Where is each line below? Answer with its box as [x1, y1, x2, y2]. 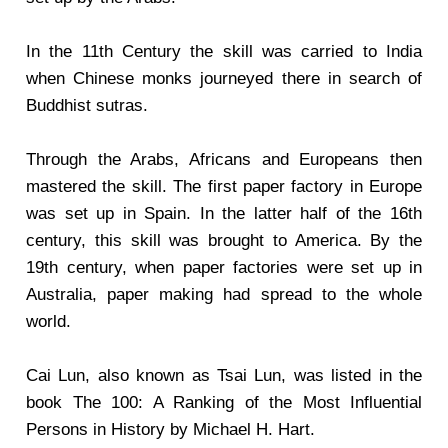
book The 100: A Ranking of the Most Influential [26, 393, 422, 412]
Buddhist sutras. [26, 96, 148, 115]
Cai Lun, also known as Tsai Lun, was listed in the [26, 366, 422, 385]
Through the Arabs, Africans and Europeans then [26, 150, 422, 169]
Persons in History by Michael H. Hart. [26, 420, 315, 439]
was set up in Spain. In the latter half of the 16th [26, 204, 422, 223]
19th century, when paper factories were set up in [26, 258, 422, 277]
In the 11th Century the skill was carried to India [26, 42, 422, 61]
